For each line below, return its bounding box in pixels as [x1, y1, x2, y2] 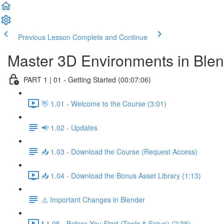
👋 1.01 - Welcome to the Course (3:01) [41, 98, 166, 108]
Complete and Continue [72, 32, 147, 42]
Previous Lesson [18, 32, 70, 42]
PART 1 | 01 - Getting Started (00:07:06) [23, 74, 151, 84]
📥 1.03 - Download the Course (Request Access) [41, 146, 197, 156]
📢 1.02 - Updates [41, 122, 97, 132]
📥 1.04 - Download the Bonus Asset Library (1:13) [41, 170, 201, 180]
